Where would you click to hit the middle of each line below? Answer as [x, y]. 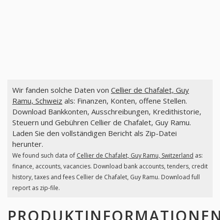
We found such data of [44, 156]
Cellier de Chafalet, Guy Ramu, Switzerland [135, 156]
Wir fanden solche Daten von [61, 90]
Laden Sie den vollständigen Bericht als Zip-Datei [94, 133]
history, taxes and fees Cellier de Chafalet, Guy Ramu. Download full [106, 177]
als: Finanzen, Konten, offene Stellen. [124, 101]
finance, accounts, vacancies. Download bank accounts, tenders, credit [110, 166]
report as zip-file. [36, 188]
